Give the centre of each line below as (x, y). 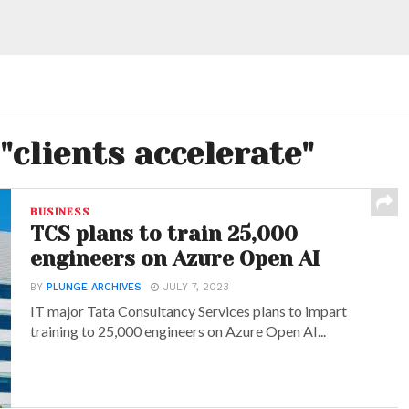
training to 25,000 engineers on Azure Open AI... (178, 331)
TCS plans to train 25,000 (164, 234)
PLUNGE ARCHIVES (94, 287)
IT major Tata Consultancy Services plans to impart (189, 311)
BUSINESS (60, 212)
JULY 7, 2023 (197, 287)
